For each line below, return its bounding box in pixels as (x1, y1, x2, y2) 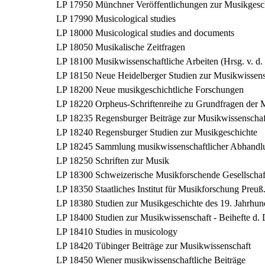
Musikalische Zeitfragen (95, 42, 185, 52)
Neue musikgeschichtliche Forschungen (95, 85, 244, 95)
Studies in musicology (95, 227, 177, 237)
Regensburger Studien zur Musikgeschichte (95, 127, 257, 137)
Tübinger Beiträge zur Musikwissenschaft (95, 241, 251, 251)
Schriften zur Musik (95, 156, 169, 166)
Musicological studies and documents (95, 28, 234, 38)
